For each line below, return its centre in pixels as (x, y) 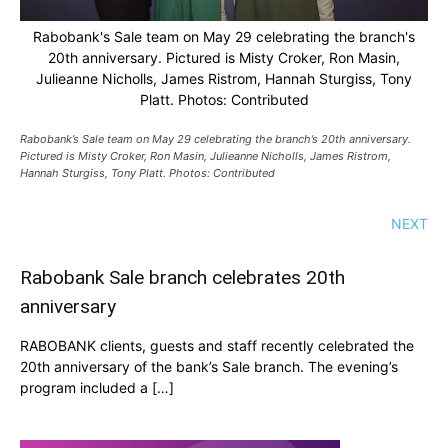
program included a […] (97, 388)
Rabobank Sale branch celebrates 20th (182, 278)
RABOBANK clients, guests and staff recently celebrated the (217, 346)
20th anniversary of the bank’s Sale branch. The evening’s (209, 367)
